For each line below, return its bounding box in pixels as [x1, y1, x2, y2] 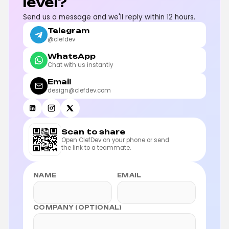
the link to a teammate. [61, 144, 131, 152]
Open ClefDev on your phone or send [61, 136, 169, 145]
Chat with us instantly [48, 60, 113, 69]
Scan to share [61, 127, 126, 136]
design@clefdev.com [48, 86, 111, 95]
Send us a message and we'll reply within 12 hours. [23, 12, 195, 22]
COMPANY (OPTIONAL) [33, 203, 122, 211]
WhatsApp [48, 52, 96, 60]
